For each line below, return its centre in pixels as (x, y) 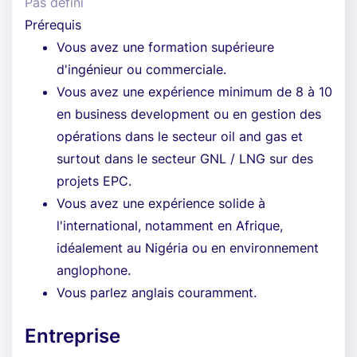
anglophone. (94, 270)
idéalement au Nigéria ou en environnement (188, 248)
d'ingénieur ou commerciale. (141, 69)
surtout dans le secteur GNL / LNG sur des (185, 159)
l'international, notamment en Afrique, (170, 226)
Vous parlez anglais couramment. (157, 292)
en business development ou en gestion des (189, 114)
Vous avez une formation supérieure (165, 47)
